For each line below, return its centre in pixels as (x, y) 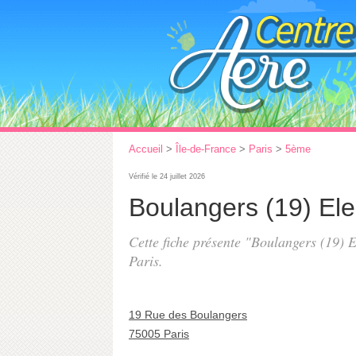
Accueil (146, 149)
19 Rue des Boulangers (188, 315)
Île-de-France (206, 149)
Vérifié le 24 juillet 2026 (167, 176)
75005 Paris (159, 334)
